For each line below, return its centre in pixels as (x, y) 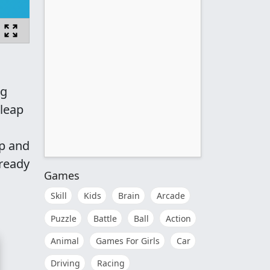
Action (178, 218)
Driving (65, 263)
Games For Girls (128, 240)
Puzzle (64, 218)
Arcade (171, 196)
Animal (65, 240)
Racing (111, 263)
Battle (105, 218)
